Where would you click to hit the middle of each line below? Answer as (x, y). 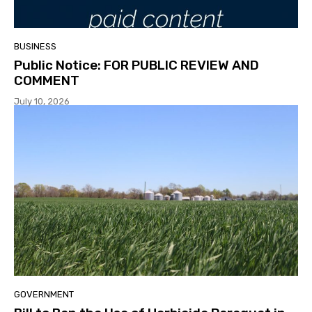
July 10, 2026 (42, 102)
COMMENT (47, 81)
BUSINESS (35, 47)
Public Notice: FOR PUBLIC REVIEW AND (136, 65)
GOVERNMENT (44, 295)
